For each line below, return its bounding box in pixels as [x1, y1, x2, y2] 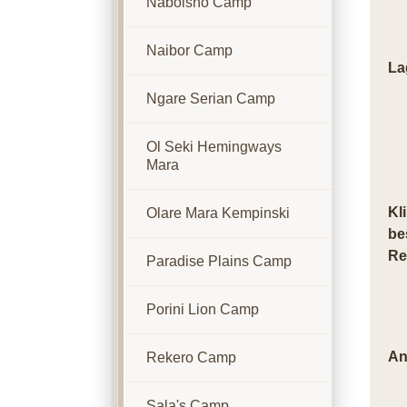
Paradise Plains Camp [145, 253, 292, 269]
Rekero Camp [145, 350, 236, 365]
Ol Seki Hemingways [145, 139, 282, 154]
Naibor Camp [145, 43, 233, 58]
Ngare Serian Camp [145, 91, 275, 106]
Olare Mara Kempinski [145, 205, 290, 221]
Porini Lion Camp [145, 302, 259, 317]
